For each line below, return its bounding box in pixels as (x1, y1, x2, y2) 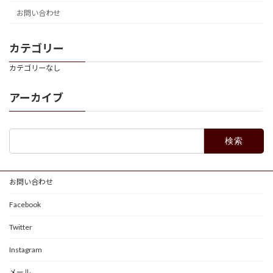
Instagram (9, 244, 42, 254)
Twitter (9, 222, 32, 232)
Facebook (9, 199, 41, 209)
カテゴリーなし (9, 63, 60, 73)
